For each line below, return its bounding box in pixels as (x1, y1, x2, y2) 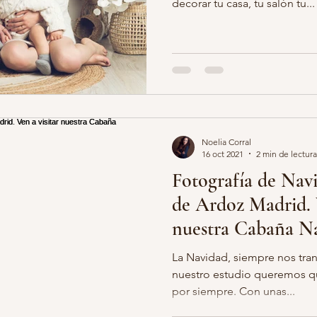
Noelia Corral (202, 136, 251, 147)
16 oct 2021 (202, 148, 243, 159)
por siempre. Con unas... (172, 284, 295, 298)
